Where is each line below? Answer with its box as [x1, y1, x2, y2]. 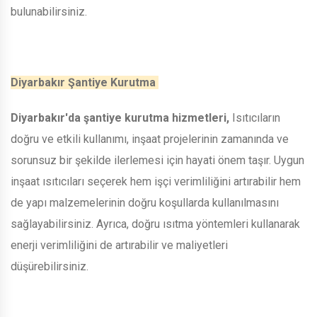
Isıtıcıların [229, 110, 280, 125]
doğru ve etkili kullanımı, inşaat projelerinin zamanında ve [11, 132, 289, 146]
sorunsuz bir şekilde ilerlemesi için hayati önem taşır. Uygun [11, 153, 304, 167]
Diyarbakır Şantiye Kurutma [11, 75, 158, 89]
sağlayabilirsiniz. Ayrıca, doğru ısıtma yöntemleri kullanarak [11, 217, 300, 231]
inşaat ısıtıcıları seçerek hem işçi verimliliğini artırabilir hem [11, 174, 301, 188]
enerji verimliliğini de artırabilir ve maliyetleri [11, 238, 228, 252]
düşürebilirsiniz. [11, 259, 91, 273]
